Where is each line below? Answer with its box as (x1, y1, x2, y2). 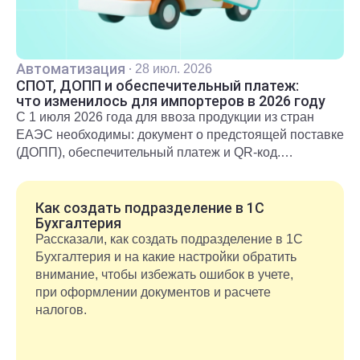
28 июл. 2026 (135, 62, 212, 76)
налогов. (35, 303, 87, 317)
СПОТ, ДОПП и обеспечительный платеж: (16, 77, 299, 95)
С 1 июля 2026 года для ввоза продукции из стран (16, 110, 314, 125)
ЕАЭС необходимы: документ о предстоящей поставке (16, 128, 344, 142)
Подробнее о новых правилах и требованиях (16, 163, 286, 178)
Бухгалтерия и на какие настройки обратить (35, 250, 297, 264)
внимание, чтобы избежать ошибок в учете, (35, 268, 293, 282)
